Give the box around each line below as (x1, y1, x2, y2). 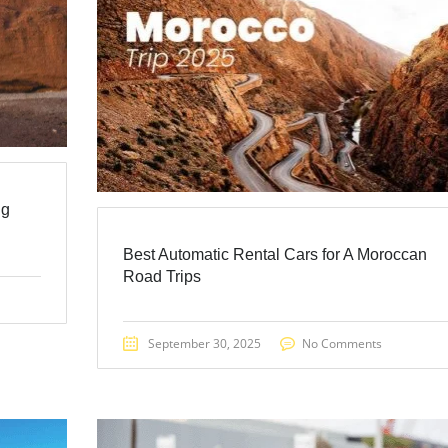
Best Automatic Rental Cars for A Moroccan (122, 245, 427, 263)
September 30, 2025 (147, 334, 261, 352)
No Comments (301, 334, 382, 352)
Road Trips (122, 267, 201, 285)
